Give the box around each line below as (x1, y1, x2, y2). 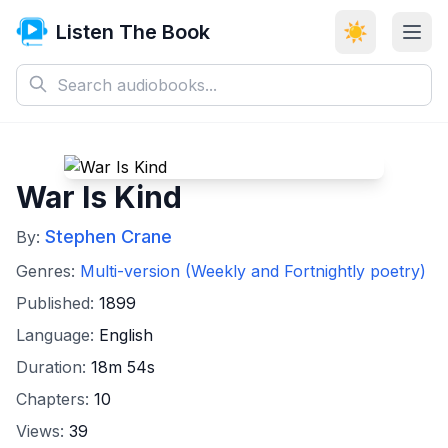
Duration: (16, 357, 91, 377)
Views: (16, 421, 69, 441)
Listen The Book (56, 20, 210, 44)
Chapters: (16, 389, 94, 409)
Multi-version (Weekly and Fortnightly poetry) (80, 261, 426, 281)
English (99, 325, 153, 345)
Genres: (16, 261, 80, 281)
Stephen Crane (45, 226, 172, 247)
